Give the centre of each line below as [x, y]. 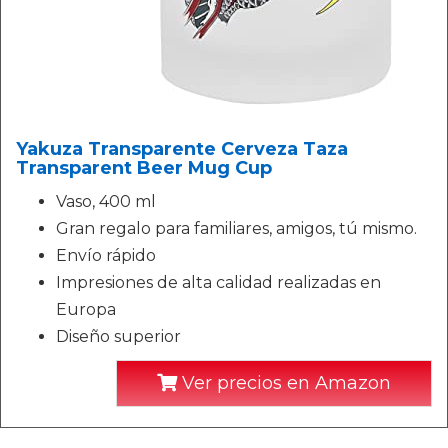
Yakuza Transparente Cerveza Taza [182, 149]
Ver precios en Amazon [284, 383]
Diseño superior [118, 336]
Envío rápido [106, 255]
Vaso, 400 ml [106, 201]
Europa [86, 309]
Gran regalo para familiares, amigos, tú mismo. [236, 228]
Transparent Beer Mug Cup [144, 168]
